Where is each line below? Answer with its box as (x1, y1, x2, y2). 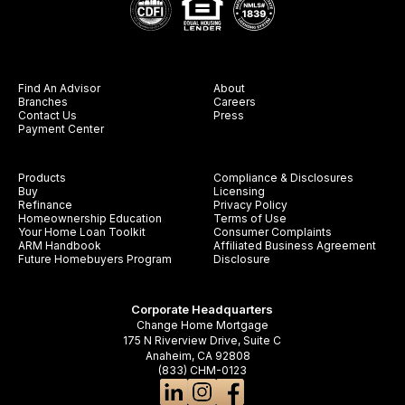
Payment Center (17, 122, 104, 137)
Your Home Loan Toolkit (17, 225, 146, 240)
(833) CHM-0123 (157, 363, 247, 377)
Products (17, 171, 66, 185)
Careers (212, 95, 256, 109)
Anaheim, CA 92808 (145, 348, 259, 363)
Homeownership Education (17, 212, 162, 226)
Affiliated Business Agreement (212, 239, 376, 253)
